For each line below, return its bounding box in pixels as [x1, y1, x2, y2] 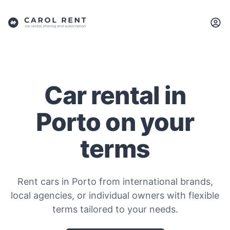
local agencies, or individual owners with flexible [11, 190, 219, 201]
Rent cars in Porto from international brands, [17, 176, 213, 187]
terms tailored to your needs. [52, 204, 178, 215]
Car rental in [44, 80, 186, 110]
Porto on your [36, 107, 194, 137]
